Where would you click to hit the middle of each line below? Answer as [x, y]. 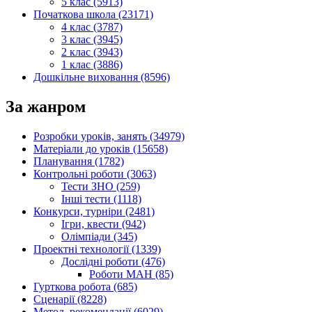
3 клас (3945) [92, 40]
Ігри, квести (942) [103, 224]
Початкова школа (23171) [93, 15]
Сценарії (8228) [70, 299]
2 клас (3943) [92, 52]
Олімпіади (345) [99, 236]
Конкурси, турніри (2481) [94, 211]
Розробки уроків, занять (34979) [109, 136]
